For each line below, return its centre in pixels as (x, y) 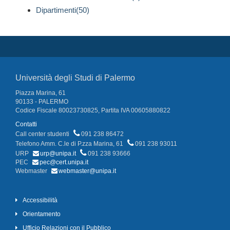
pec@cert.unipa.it (64, 162)
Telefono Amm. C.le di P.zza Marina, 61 (70, 144)
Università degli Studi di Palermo (75, 78)
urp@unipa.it (58, 154)
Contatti (26, 124)
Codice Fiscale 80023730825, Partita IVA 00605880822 (93, 111)
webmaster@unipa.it (87, 171)
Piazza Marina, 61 (41, 93)
